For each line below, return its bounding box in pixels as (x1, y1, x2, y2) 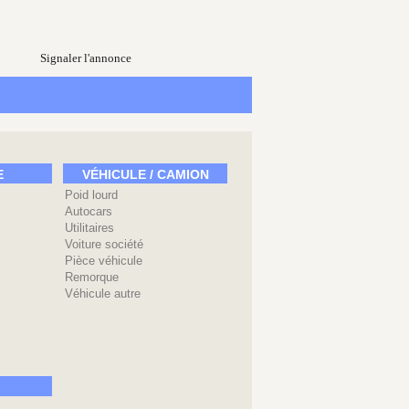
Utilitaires (65, 221, 114, 235)
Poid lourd (65, 188, 118, 202)
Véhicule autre (65, 287, 141, 300)
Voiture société (65, 237, 143, 251)
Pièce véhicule (65, 254, 142, 267)
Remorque (65, 270, 119, 284)
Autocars (65, 204, 112, 218)
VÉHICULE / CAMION (81, 167, 209, 182)
